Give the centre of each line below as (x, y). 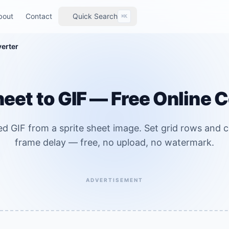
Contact (39, 16)
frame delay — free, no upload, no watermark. (114, 142)
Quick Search (95, 16)
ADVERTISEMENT (114, 180)
